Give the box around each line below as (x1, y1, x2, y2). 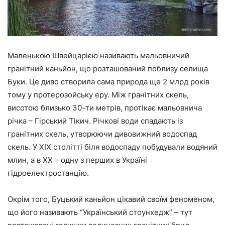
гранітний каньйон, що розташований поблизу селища (8, 64, 208, 74)
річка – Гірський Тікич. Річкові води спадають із (8, 116, 183, 126)
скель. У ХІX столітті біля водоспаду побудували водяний (8, 142, 217, 152)
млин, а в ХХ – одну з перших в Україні (8, 155, 147, 165)
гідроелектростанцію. (8, 168, 89, 178)
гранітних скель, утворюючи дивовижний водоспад (8, 129, 197, 139)
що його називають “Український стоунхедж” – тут (8, 207, 192, 217)
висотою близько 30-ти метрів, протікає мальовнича (8, 103, 202, 113)
